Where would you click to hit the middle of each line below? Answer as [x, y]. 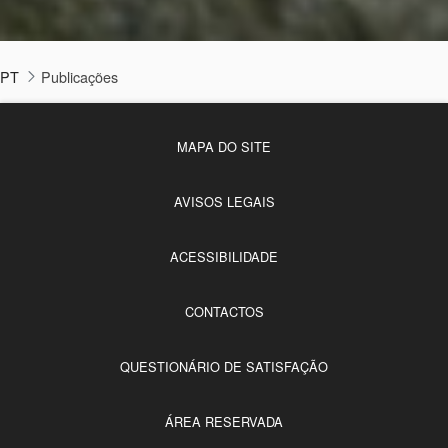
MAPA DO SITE [224, 146]
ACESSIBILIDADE [224, 256]
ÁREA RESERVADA [224, 421]
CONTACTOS [224, 311]
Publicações [79, 76]
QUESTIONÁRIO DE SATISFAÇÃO [224, 366]
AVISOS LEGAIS [224, 201]
